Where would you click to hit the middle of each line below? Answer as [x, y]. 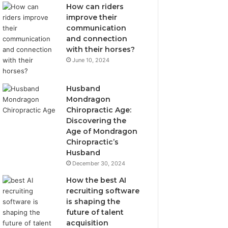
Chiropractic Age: [99, 110]
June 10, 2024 [91, 60]
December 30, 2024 [99, 163]
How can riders [95, 7]
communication [96, 28]
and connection [97, 39]
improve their [92, 17]
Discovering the [96, 121]
